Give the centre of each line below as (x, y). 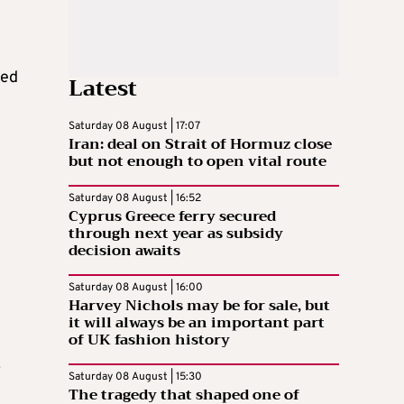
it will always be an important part (197, 323)
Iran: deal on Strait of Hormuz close (200, 145)
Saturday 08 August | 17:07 (134, 127)
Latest (103, 89)
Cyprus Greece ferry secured (172, 217)
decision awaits (124, 251)
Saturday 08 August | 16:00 (136, 288)
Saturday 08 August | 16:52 (135, 199)
